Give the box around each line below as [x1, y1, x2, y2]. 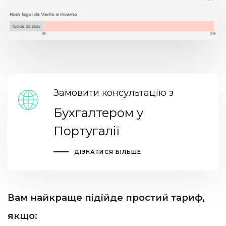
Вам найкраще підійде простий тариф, [8, 192, 205, 203]
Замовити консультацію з [53, 87, 174, 99]
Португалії [53, 124, 120, 139]
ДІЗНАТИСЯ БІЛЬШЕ [74, 148, 142, 156]
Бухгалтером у [53, 105, 143, 121]
